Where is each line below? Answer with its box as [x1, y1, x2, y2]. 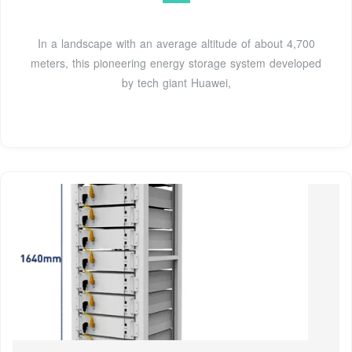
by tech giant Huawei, [121, 74, 231, 90]
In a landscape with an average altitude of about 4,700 [37, 35, 315, 51]
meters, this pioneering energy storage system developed [31, 54, 321, 71]
